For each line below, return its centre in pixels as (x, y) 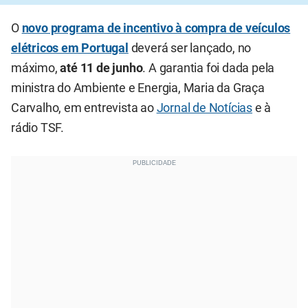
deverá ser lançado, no (190, 48)
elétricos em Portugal (70, 48)
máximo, (36, 68)
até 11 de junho (101, 68)
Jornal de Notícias (205, 108)
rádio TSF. (38, 128)
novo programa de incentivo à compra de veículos (156, 29)
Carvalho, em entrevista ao (84, 108)
